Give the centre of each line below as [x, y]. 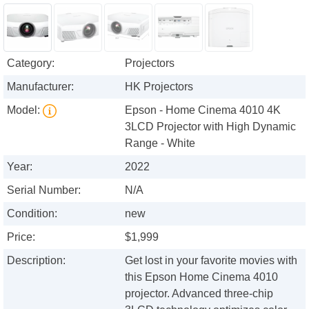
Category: [31, 63]
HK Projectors [159, 87]
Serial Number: [44, 190]
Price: [21, 237]
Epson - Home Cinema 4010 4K [203, 110]
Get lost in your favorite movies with [211, 261]
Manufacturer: [40, 87]
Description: [36, 261]
